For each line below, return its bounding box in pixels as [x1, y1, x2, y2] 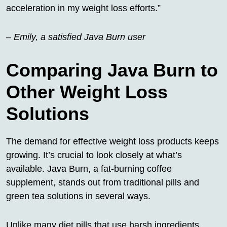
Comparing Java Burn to [6, 60, 218, 81]
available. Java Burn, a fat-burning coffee [6, 164, 172, 174]
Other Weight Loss [6, 82, 168, 103]
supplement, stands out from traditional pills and [6, 177, 199, 188]
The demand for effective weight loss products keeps [6, 136, 219, 147]
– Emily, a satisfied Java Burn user [6, 32, 145, 43]
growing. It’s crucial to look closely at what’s [6, 150, 182, 161]
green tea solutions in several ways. [6, 191, 150, 202]
